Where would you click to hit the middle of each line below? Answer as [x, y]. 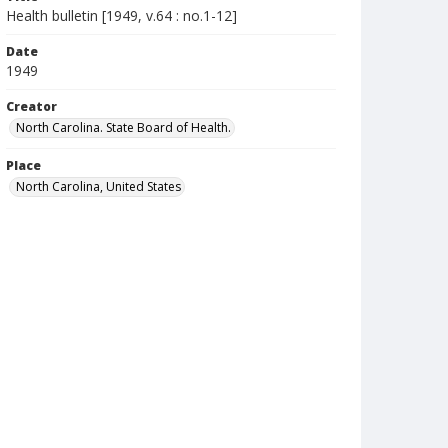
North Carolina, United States [98, 186]
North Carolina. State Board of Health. [123, 127]
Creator [31, 106]
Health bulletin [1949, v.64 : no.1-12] [121, 15]
